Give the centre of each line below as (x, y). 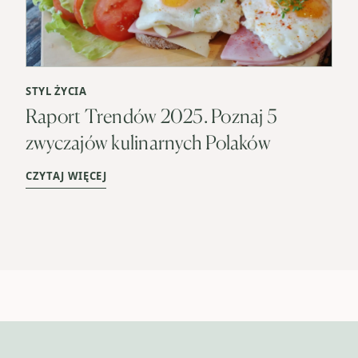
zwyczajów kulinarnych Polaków (148, 142)
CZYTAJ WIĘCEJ (66, 175)
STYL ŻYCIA (56, 91)
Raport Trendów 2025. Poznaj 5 (151, 115)
